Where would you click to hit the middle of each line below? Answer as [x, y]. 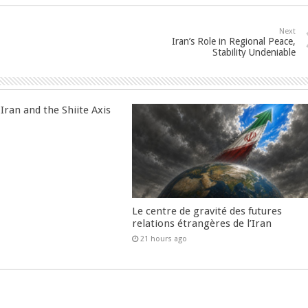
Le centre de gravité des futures [207, 211]
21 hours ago [164, 239]
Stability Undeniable [254, 52]
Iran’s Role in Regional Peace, [234, 41]
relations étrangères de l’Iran [202, 223]
